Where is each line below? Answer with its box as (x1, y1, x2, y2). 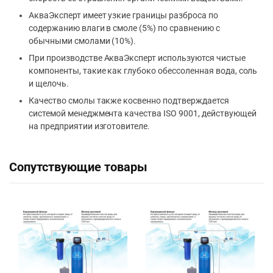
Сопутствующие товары (9, 160, 147, 174)
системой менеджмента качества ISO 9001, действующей (29, 108, 257, 118)
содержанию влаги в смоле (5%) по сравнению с (29, 23, 220, 33)
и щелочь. (29, 79, 69, 88)
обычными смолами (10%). (29, 36, 136, 46)
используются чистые (156, 53, 246, 63)
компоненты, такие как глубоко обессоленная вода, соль (29, 66, 258, 76)
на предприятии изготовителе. (29, 121, 151, 131)
